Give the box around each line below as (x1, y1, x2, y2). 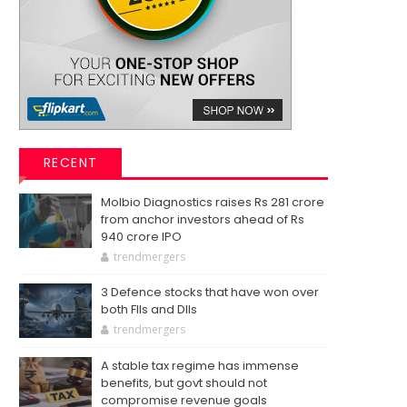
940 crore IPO (101, 228, 182, 245)
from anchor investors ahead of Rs (101, 211, 304, 228)
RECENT (43, 154, 98, 172)
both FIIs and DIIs (101, 301, 197, 318)
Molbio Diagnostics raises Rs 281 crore (101, 194, 324, 211)
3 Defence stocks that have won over (101, 283, 319, 301)
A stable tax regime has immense (101, 357, 299, 374)
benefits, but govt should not (101, 374, 267, 392)
